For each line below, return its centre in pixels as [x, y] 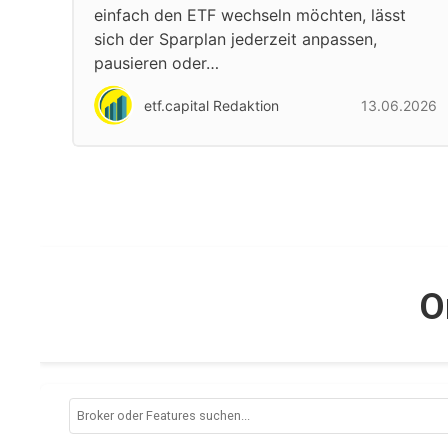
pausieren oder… [156, 63]
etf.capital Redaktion [211, 105]
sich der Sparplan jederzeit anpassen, [235, 39]
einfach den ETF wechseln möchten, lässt [250, 15]
